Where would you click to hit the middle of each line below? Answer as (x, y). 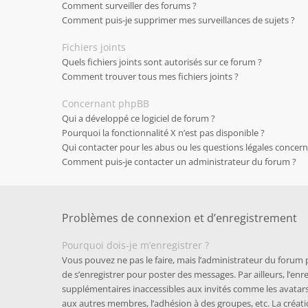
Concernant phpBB (106, 103)
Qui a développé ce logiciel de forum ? (139, 118)
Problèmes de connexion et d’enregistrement (179, 218)
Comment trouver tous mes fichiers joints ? (150, 76)
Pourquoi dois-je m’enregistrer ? (135, 245)
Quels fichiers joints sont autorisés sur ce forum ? (162, 62)
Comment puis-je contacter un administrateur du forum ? (179, 162)
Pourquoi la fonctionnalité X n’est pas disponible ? (163, 133)
